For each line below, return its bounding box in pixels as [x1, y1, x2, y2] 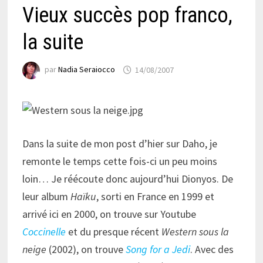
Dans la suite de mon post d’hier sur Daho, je [22, 136, 217, 150]
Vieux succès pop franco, [22, 3, 232, 28]
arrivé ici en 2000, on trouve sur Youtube [22, 207, 196, 221]
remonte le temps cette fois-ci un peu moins [22, 154, 217, 168]
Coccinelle [22, 224, 66, 238]
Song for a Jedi [125, 242, 190, 256]
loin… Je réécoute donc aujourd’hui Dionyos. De [22, 171, 233, 186]
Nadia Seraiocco [58, 64, 115, 75]
